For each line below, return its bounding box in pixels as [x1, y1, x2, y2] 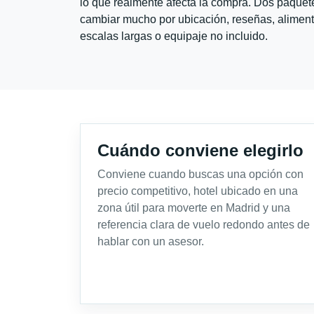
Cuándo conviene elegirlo [97, 140, 303, 160]
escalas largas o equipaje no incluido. [80, 29, 268, 42]
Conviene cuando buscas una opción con [97, 168, 303, 180]
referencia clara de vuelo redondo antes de [97, 218, 310, 231]
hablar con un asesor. [97, 235, 204, 247]
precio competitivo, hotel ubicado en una [97, 184, 298, 197]
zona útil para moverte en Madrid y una [97, 201, 290, 214]
